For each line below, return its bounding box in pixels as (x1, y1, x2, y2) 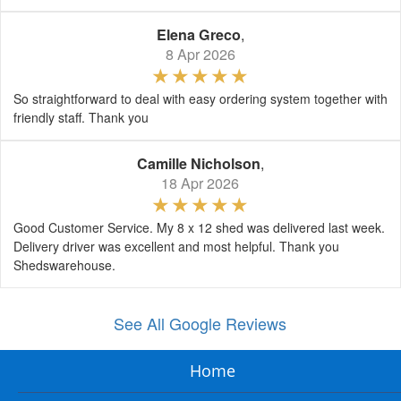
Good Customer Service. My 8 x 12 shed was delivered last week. (13, 218, 385, 236)
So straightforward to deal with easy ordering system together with (13, 89, 388, 107)
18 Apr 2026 (161, 172, 240, 193)
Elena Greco (157, 23, 241, 45)
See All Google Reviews (114, 311, 287, 335)
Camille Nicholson (137, 152, 260, 174)
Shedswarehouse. (13, 255, 115, 274)
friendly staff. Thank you (13, 107, 149, 126)
